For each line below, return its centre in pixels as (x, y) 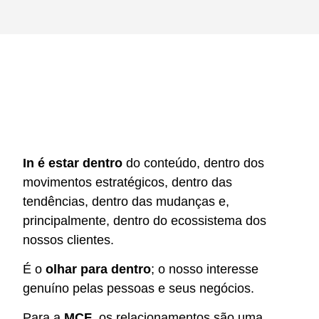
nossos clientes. (68, 240)
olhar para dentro (98, 269)
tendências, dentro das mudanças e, (126, 201)
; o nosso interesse (205, 269)
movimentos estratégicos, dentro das (127, 182)
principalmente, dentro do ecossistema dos (145, 220)
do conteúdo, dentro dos (193, 163)
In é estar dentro (73, 163)
